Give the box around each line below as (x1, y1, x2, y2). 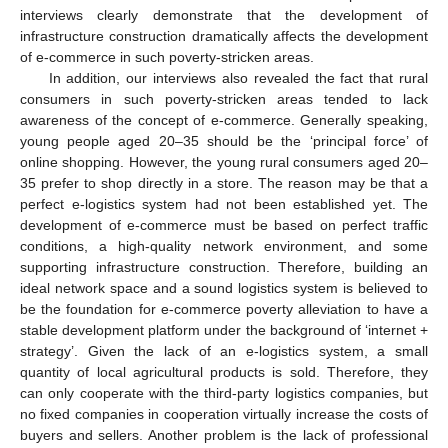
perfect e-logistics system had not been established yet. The (20, 196, 428, 213)
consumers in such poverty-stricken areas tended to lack (20, 91, 428, 108)
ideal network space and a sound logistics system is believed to (20, 280, 428, 297)
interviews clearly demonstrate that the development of (20, 7, 428, 24)
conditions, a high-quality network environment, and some (20, 238, 428, 255)
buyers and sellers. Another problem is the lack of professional (20, 427, 428, 444)
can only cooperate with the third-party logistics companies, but (20, 385, 428, 402)
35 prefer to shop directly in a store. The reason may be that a (20, 175, 428, 192)
